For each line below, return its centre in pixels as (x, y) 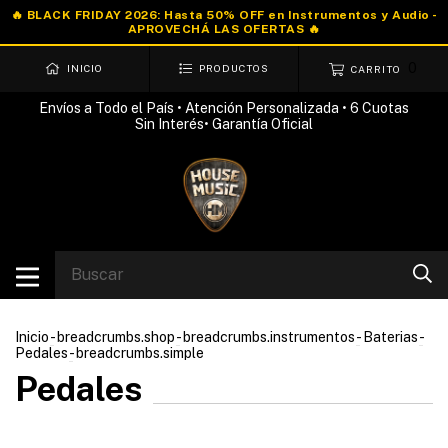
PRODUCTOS (234, 68)
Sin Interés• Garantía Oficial (224, 123)
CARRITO (376, 69)
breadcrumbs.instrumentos (269, 336)
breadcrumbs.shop (116, 336)
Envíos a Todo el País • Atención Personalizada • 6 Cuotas (224, 107)
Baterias (390, 336)
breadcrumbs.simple (140, 352)
